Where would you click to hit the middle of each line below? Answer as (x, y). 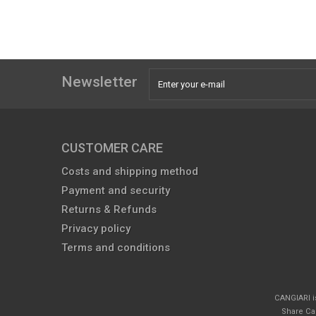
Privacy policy (96, 229)
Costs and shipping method (130, 171)
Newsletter (99, 82)
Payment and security (116, 190)
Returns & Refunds (109, 209)
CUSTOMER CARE (112, 148)
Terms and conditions (116, 248)
